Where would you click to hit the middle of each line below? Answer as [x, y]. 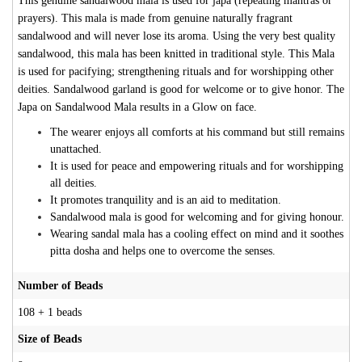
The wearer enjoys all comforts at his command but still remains [197, 132]
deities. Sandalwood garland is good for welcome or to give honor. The [181, 89]
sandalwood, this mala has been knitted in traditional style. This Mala [176, 53]
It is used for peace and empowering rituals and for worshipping [197, 166]
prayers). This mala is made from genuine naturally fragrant [155, 18]
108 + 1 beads [50, 312]
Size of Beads [50, 339]
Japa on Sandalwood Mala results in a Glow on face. [137, 107]
